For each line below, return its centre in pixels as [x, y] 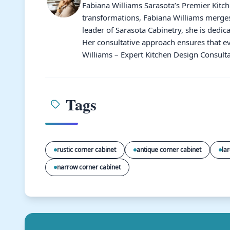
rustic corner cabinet [87, 150]
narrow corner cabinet [89, 167]
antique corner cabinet [169, 150]
